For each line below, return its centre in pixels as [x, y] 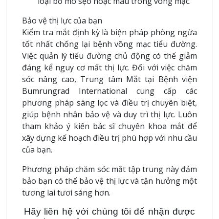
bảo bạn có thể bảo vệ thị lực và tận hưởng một [109, 181]
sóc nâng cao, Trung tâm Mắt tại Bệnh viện [109, 79]
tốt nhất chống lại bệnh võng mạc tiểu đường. [109, 44]
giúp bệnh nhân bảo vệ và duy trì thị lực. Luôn [109, 114]
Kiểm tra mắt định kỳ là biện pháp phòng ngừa [109, 32]
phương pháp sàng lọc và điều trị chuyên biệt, [109, 102]
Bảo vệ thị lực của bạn [62, 20]
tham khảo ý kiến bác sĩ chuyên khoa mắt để [109, 126]
